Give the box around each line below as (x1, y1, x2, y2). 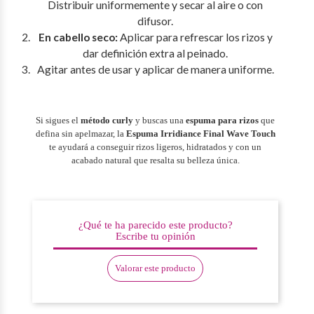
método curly (81, 114, 134, 125)
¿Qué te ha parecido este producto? (78, 219, 233, 231)
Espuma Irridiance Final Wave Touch (125, 128, 275, 139)
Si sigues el (36, 114, 81, 125)
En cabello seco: (38, 30, 118, 43)
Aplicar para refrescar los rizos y (117, 30, 273, 43)
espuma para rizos (186, 114, 259, 125)
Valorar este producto (115, 262, 196, 273)
